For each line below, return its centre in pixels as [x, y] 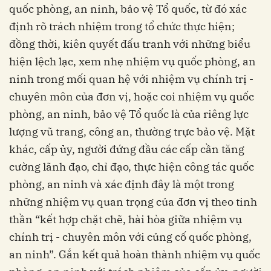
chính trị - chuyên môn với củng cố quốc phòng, [130, 237]
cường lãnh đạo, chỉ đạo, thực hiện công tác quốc [132, 167]
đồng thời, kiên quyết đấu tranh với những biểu [130, 44]
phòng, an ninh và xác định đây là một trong [122, 184]
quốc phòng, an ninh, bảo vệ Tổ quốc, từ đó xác [128, 9]
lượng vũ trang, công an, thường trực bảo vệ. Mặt [132, 132]
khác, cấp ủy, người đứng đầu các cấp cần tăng [127, 149]
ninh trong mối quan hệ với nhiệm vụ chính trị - [131, 79]
